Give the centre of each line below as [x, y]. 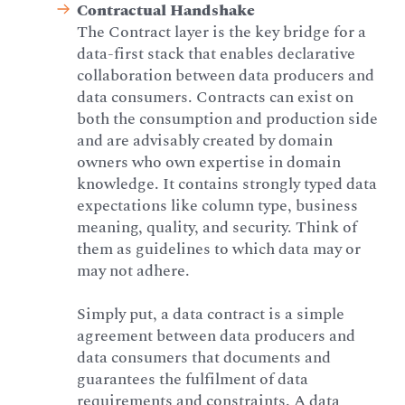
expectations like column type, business [218, 206]
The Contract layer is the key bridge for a [222, 33]
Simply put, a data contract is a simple [211, 315]
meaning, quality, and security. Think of [217, 228]
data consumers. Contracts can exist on [216, 98]
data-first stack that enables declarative [217, 54]
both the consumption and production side [228, 119]
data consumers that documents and [204, 358]
